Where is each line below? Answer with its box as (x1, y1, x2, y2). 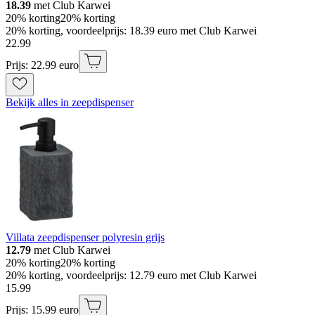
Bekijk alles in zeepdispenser (6, 96, 134, 109)
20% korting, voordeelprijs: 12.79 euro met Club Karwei (6, 269, 257, 282)
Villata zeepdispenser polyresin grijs (6, 231, 165, 244)
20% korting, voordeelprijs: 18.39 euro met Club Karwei (6, 25, 257, 37)
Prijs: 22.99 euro (6, 59, 79, 72)
